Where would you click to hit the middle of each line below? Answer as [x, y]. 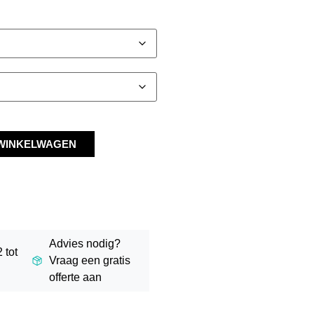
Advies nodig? [84, 244]
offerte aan [75, 278]
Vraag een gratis [89, 261]
